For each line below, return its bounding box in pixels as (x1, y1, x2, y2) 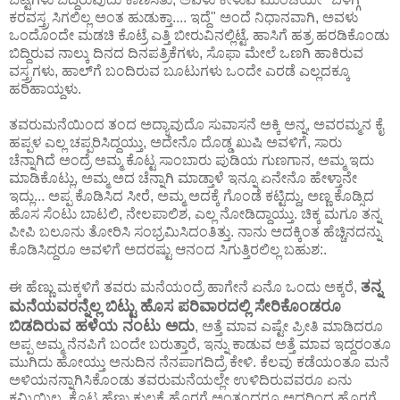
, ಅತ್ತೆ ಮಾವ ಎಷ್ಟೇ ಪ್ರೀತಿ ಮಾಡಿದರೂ (195, 318, 383, 334)
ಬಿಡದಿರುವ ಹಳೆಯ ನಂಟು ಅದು (9, 316, 195, 335)
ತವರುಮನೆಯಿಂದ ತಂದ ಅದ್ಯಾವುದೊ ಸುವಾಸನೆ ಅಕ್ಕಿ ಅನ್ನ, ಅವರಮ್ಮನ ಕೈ (9, 116, 383, 132)
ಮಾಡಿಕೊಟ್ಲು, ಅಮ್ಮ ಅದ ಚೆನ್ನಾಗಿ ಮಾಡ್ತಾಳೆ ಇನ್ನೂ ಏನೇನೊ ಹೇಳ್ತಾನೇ (9, 170, 357, 186)
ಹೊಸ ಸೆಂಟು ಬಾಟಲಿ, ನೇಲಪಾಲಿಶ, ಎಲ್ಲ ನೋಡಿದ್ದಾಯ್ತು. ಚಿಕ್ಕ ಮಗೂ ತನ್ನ (9, 205, 381, 221)
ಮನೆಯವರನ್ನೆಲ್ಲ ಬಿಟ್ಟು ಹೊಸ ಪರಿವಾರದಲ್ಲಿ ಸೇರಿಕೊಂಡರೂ (9, 296, 341, 315)
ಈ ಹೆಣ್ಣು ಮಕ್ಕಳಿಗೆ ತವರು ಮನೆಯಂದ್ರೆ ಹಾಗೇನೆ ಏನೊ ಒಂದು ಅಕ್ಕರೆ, (9, 279, 361, 295)
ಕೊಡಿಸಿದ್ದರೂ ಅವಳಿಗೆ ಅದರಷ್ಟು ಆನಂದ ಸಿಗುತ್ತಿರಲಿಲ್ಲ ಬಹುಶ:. (9, 241, 327, 257)
